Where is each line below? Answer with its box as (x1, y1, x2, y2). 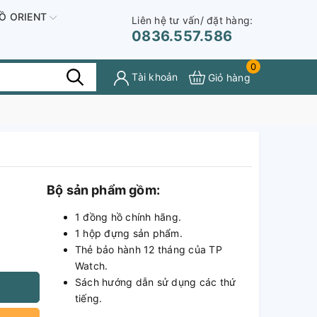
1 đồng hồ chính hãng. (74, 211, 182, 224)
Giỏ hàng (207, 71, 250, 84)
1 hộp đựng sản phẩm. (74, 227, 183, 240)
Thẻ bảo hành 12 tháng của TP (74, 243, 222, 256)
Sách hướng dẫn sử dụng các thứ (74, 276, 236, 289)
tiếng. (74, 292, 103, 305)
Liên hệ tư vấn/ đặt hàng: (132, 14, 253, 27)
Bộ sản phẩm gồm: (46, 183, 160, 198)
